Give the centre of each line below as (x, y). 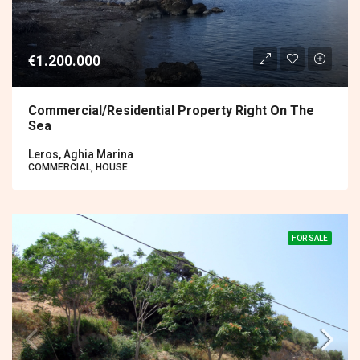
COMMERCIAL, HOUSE (78, 168)
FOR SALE (310, 239)
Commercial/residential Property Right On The (171, 111)
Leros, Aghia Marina (81, 155)
